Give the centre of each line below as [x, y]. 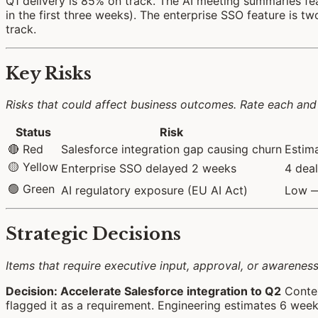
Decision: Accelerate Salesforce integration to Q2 [143, 291]
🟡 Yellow [33, 167]
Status [33, 132]
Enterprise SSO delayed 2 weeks [149, 169]
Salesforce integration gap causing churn [171, 149]
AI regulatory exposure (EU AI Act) [154, 191]
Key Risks [49, 73]
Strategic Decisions [93, 234]
